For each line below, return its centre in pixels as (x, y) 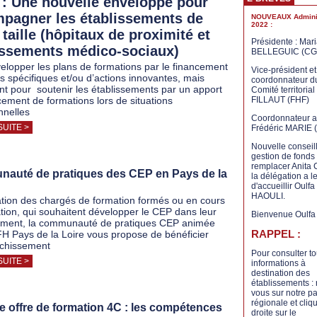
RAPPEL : (276, 234)
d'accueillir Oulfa (283, 186)
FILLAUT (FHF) (280, 100)
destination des (281, 273)
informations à (278, 263)
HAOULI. (269, 196)
